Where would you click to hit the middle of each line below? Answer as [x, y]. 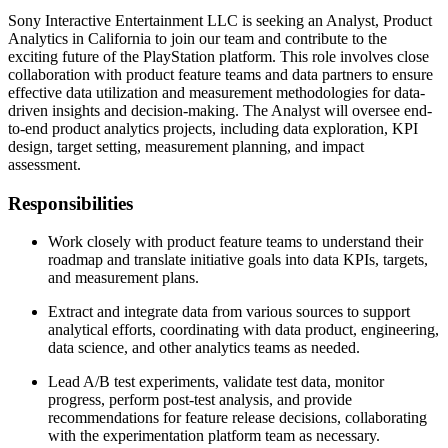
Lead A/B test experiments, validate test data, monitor [216, 382]
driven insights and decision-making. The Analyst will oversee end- [220, 111]
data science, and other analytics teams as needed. [204, 348]
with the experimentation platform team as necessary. [214, 436]
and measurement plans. [123, 278]
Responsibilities [70, 203]
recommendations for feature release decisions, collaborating [237, 418]
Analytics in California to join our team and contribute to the [197, 39]
